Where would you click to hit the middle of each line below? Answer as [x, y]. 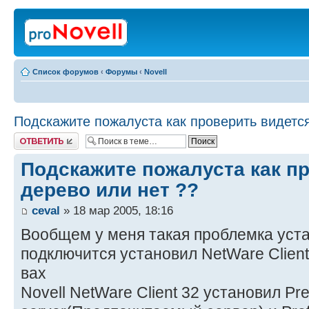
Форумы [121, 72]
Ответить [30, 137]
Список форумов [66, 72]
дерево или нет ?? [110, 190]
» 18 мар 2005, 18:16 [117, 211]
